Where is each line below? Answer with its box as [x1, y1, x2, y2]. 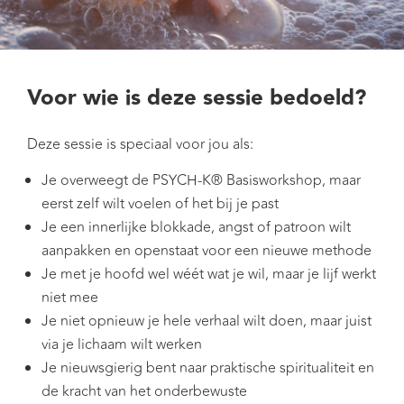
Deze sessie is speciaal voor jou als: [27, 133, 253, 155]
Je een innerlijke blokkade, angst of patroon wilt [41, 216, 351, 238]
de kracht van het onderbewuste [41, 380, 247, 402]
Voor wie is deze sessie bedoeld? [27, 80, 366, 115]
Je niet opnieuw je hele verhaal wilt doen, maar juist [41, 309, 372, 332]
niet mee [41, 286, 98, 308]
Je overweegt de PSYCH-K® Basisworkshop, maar [41, 169, 361, 191]
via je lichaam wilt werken [41, 333, 202, 355]
